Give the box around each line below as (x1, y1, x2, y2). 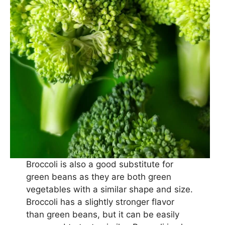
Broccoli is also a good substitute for (26, 159, 173, 170)
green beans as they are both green (26, 172, 171, 182)
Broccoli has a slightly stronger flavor (26, 197, 174, 207)
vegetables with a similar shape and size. (26, 184, 193, 195)
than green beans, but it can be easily (26, 209, 179, 220)
